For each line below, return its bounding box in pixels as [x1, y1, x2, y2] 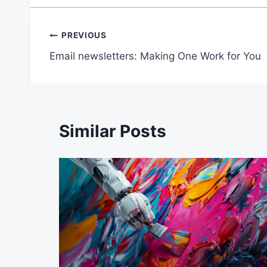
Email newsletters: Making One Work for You [49, 49, 261, 62]
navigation [49, 54, 134, 74]
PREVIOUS [61, 30, 107, 41]
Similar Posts [59, 121, 166, 142]
